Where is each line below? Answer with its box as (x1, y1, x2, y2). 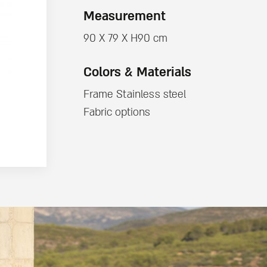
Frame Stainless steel (83, 88, 186, 102)
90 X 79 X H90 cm (83, 32, 167, 46)
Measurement (83, 7, 166, 25)
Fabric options (83, 105, 150, 120)
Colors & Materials (83, 63, 191, 81)
